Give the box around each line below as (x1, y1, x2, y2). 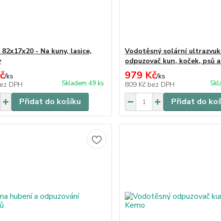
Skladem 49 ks (62, 79, 105, 88)
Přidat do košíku (19, 96, 81, 107)
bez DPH (147, 80, 175, 89)
